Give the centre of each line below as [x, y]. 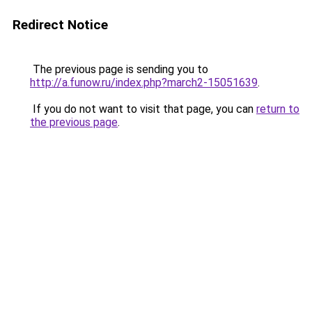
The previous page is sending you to [119, 69]
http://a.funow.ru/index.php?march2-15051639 [144, 83]
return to [278, 109]
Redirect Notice [60, 25]
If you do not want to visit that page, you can [143, 109]
